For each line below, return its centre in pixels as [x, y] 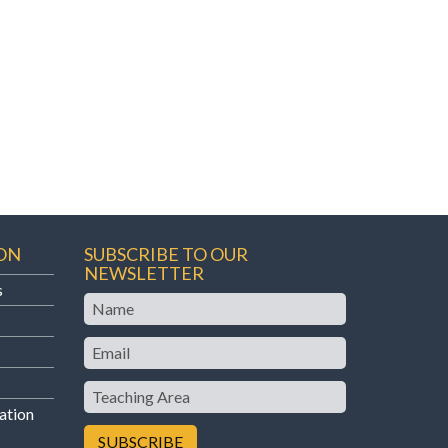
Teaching [115, 390]
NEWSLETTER [143, 272]
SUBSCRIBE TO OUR [165, 253]
